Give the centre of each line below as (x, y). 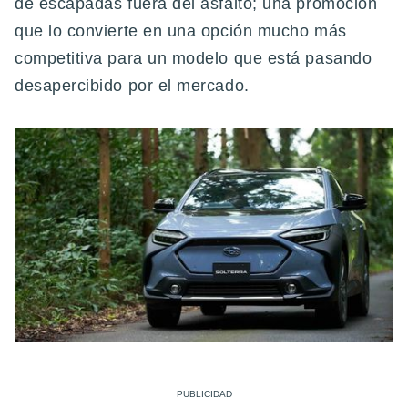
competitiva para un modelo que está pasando (194, 59)
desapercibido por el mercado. (132, 86)
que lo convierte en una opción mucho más (181, 31)
